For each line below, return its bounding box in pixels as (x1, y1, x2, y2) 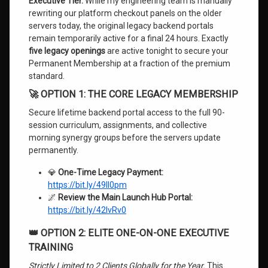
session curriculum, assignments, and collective (29, 120, 207, 130)
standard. (29, 71, 65, 81)
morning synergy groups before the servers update (29, 133, 221, 142)
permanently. (29, 145, 78, 155)
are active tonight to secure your (105, 46, 229, 56)
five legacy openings (29, 46, 105, 56)
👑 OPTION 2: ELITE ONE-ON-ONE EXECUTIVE (29, 227, 229, 239)
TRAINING (29, 242, 73, 253)
